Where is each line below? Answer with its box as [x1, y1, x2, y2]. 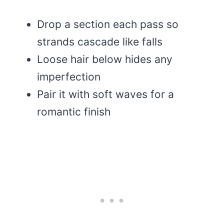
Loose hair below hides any [37, 53, 172, 66]
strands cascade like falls [37, 35, 162, 48]
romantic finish [37, 105, 110, 118]
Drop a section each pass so [37, 18, 178, 31]
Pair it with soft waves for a [37, 88, 174, 101]
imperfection [37, 70, 100, 83]
